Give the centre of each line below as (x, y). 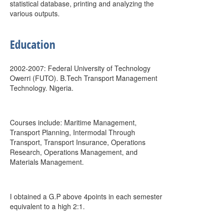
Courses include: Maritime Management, (73, 122)
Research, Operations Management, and (74, 152)
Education (33, 44)
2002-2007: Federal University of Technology (80, 68)
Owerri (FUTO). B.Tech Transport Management (84, 78)
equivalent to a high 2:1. (47, 206)
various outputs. (35, 13)
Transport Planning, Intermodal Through (73, 132)
